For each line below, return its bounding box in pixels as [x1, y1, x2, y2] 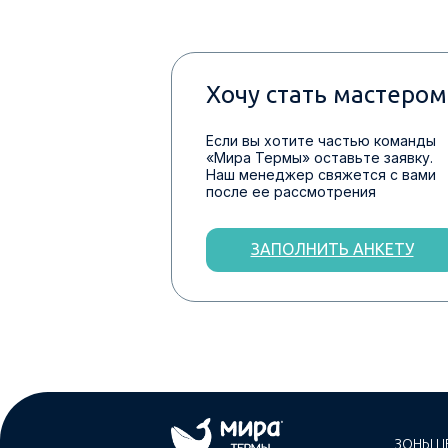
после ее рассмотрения [206, 183, 376, 200]
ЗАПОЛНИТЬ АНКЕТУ [250, 240, 414, 258]
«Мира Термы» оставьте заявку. [206, 149, 433, 166]
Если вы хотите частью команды [206, 132, 436, 149]
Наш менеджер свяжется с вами [206, 166, 436, 183]
